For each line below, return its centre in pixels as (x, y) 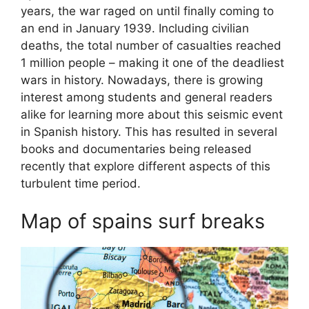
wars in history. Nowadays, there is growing (142, 80)
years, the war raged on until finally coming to (147, 11)
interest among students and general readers (147, 97)
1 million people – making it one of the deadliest (152, 62)
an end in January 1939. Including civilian (135, 28)
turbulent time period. (81, 183)
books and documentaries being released (136, 149)
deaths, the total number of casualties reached (151, 45)
